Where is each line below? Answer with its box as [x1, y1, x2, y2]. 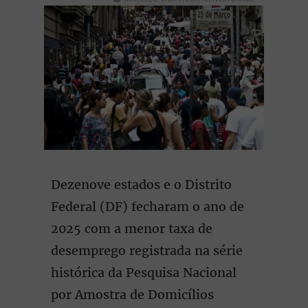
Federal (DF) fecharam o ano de [51, 199, 244, 214]
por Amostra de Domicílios [51, 287, 214, 302]
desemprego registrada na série [51, 243, 243, 258]
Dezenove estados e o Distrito [51, 177, 232, 192]
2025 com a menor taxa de [51, 221, 212, 236]
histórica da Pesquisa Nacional [51, 265, 236, 280]
